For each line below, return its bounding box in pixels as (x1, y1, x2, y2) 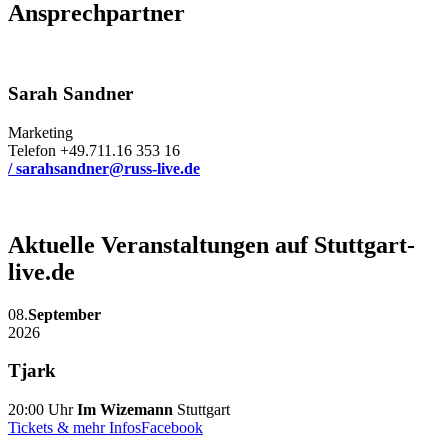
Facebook (141, 419, 203, 437)
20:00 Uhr (8, 401, 73, 419)
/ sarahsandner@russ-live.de (8, 159, 200, 177)
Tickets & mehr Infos (8, 419, 141, 437)
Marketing (8, 123, 73, 141)
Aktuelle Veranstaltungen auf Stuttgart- (8, 231, 415, 258)
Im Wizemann (73, 401, 177, 419)
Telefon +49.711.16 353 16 (8, 141, 180, 159)
